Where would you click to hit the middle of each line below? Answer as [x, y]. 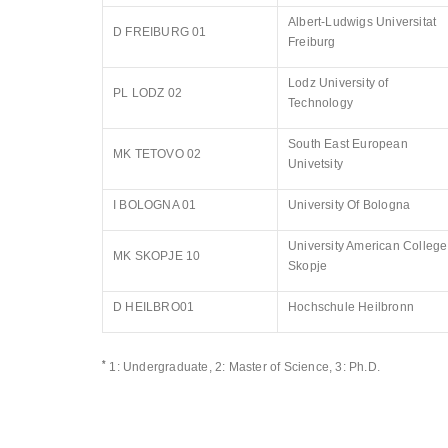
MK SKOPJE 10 [157, 256]
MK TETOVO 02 [159, 154]
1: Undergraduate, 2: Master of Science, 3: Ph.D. [243, 367]
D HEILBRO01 [154, 307]
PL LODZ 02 [147, 93]
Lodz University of [338, 83]
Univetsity [316, 164]
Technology [320, 103]
